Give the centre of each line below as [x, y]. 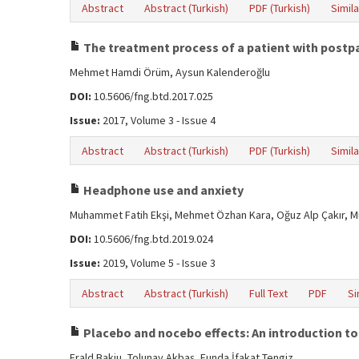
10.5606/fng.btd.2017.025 [152, 96]
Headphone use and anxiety [162, 190]
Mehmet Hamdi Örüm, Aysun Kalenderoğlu [170, 72]
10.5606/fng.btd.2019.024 [152, 239]
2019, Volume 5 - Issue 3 [158, 263]
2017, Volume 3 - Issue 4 [158, 120]
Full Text [268, 293]
